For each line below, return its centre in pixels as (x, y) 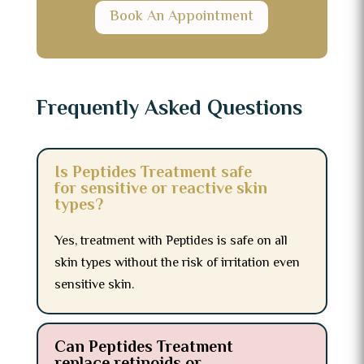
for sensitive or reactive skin (160, 189)
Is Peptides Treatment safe (153, 173)
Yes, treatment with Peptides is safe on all (171, 241)
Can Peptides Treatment (143, 348)
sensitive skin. (94, 285)
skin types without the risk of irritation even (177, 263)
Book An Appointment (182, 17)
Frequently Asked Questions (169, 109)
